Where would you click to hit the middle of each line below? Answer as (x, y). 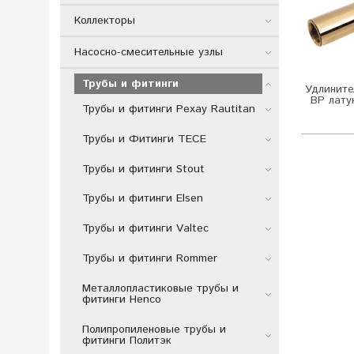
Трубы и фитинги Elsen (142, 199)
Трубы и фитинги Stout (143, 169)
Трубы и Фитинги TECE (144, 139)
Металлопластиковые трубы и (160, 288)
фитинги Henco (121, 299)
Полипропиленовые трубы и (154, 329)
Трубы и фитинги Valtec (145, 229)
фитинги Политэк (126, 340)
